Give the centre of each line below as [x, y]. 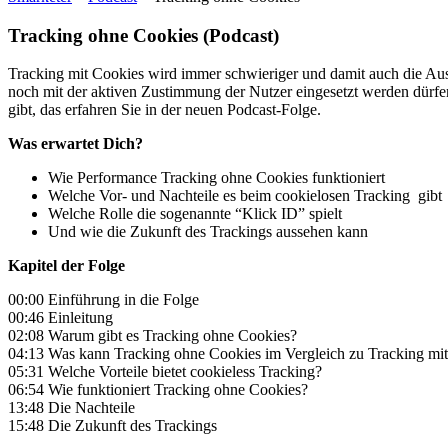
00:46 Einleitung [60, 318]
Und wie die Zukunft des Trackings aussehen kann [208, 232]
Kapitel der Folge [66, 266]
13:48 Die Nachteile [71, 408]
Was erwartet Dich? [75, 144]
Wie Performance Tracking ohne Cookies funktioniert [216, 178]
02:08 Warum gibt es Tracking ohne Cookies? [152, 336]
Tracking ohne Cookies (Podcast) [143, 35]
